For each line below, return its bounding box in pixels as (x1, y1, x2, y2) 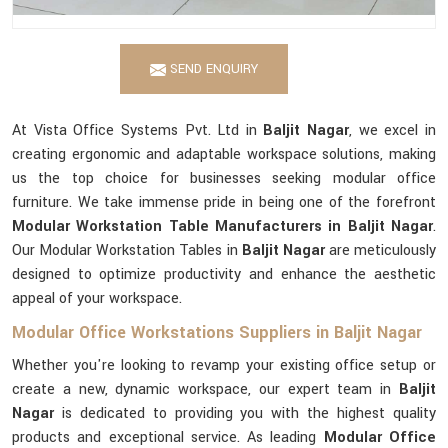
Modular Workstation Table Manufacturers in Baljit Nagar (12, 216, 433, 237)
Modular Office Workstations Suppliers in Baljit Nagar (12, 321, 422, 344)
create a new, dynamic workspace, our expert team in (12, 379, 399, 400)
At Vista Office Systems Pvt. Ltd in (12, 120, 264, 141)
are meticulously (324, 240, 436, 261)
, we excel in (349, 120, 437, 141)
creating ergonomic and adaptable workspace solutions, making (12, 144, 436, 165)
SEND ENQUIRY (166, 60, 258, 78)
